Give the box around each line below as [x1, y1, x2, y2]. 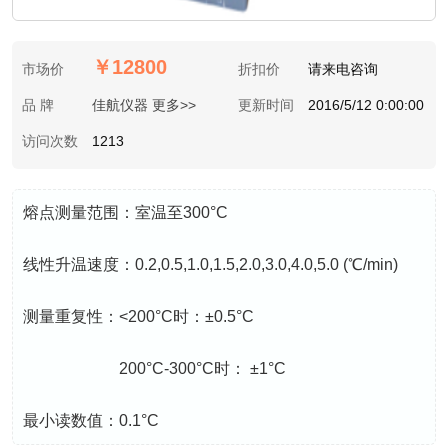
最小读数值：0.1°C [23, 412, 159, 430]
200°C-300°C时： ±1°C [23, 360, 286, 378]
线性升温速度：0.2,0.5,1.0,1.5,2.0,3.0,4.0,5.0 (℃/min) [23, 256, 398, 274]
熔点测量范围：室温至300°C [23, 204, 228, 222]
